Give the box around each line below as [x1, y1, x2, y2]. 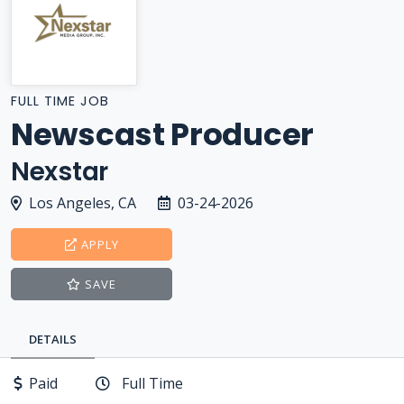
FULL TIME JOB [11, 92, 109, 110]
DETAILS [29, 331, 77, 347]
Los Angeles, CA [29, 193, 136, 213]
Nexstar [11, 154, 108, 189]
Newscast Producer [11, 113, 314, 156]
